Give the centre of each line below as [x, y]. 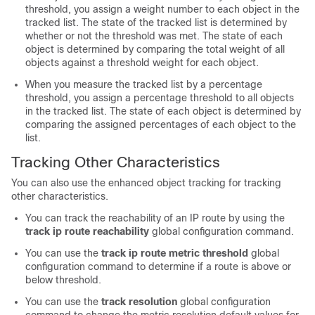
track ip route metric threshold [175, 253]
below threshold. [63, 280]
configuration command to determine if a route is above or [158, 266]
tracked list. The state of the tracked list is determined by [156, 22]
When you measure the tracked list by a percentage [144, 84]
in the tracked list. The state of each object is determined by [163, 111]
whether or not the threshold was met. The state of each [154, 36]
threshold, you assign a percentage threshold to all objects [160, 98]
